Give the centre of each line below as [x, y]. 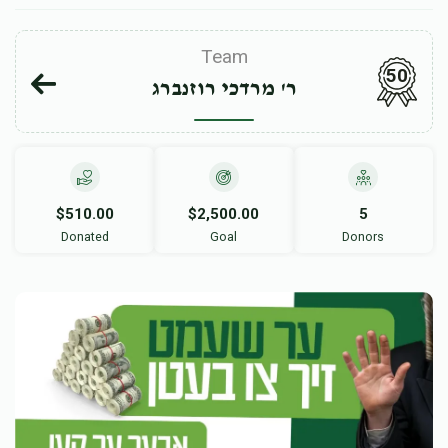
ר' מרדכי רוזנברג [224, 89]
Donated [84, 236]
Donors [363, 236]
